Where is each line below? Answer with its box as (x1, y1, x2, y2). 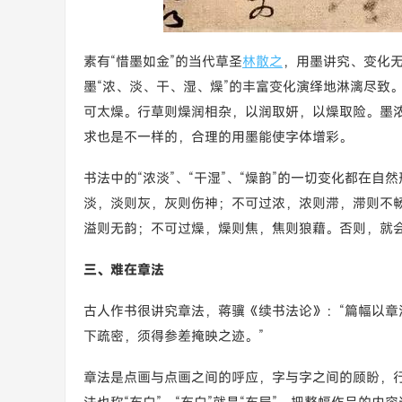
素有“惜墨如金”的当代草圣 (83, 52, 242, 70)
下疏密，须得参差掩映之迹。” (83, 327, 264, 345)
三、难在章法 (83, 260, 164, 278)
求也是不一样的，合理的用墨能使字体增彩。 (83, 127, 353, 145)
